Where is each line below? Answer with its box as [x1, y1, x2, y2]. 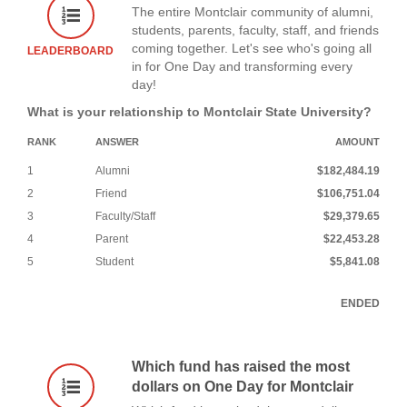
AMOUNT [335, 135, 380, 147]
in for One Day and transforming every [132, 58, 352, 74]
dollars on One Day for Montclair [132, 378, 353, 394]
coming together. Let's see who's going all [132, 40, 372, 55]
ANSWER [95, 135, 139, 147]
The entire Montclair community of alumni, [132, 4, 373, 19]
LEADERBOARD [27, 44, 114, 57]
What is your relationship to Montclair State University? [27, 104, 372, 119]
